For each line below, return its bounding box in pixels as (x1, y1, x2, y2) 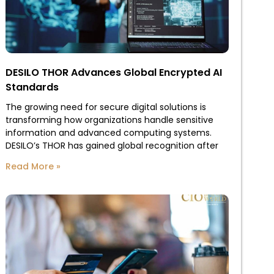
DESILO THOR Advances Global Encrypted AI (5, 65, 222, 80)
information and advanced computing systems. (5, 127, 212, 139)
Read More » (5, 160, 61, 173)
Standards (5, 80, 59, 95)
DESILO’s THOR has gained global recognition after (5, 139, 218, 152)
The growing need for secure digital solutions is (5, 101, 206, 114)
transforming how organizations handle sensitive (5, 114, 213, 127)
